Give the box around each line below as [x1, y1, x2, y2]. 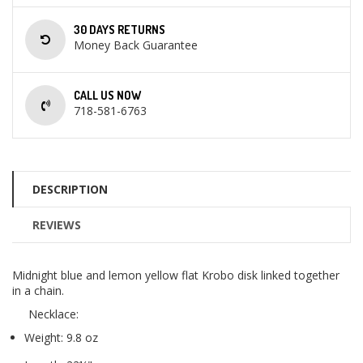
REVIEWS [32, 217, 81, 233]
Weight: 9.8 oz [24, 330, 98, 346]
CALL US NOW [74, 88, 141, 103]
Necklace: [12, 306, 88, 322]
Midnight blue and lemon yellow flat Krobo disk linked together [12, 267, 340, 284]
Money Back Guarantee [74, 37, 198, 53]
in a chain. [12, 283, 64, 299]
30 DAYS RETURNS [74, 23, 165, 37]
